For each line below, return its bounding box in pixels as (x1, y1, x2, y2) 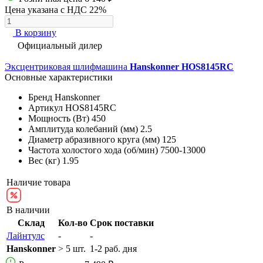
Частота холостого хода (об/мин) (28, 144, 158, 155)
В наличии (6, 204, 50, 215)
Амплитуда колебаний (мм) (28, 123, 138, 134)
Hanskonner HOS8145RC (130, 61, 234, 72)
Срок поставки (90, 217, 154, 228)
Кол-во (58, 217, 87, 228)
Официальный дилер (18, 40, 102, 50)
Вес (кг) (28, 155, 60, 166)
